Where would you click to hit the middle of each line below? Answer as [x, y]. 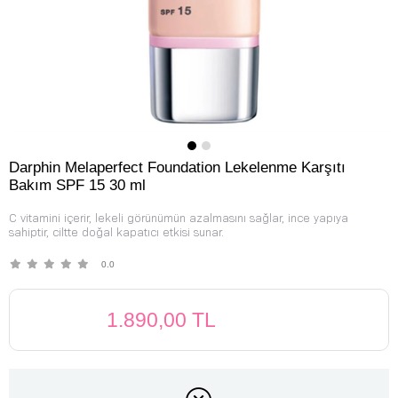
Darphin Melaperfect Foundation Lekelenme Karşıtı [177, 168]
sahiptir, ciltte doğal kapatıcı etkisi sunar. [116, 232]
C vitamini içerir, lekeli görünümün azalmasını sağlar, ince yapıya [179, 218]
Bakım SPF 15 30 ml [77, 186]
